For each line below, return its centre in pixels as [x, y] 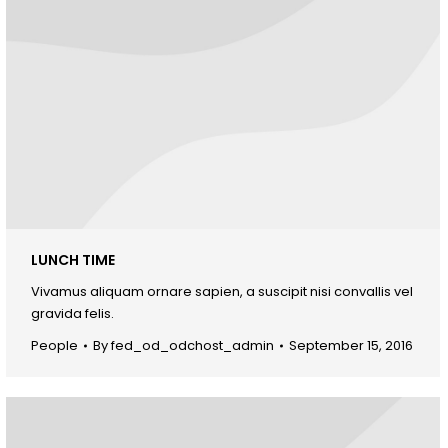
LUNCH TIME [73, 259]
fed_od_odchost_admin [192, 345]
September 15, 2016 [351, 345]
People [54, 345]
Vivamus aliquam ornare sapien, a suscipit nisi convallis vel [222, 291]
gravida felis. [72, 313]
